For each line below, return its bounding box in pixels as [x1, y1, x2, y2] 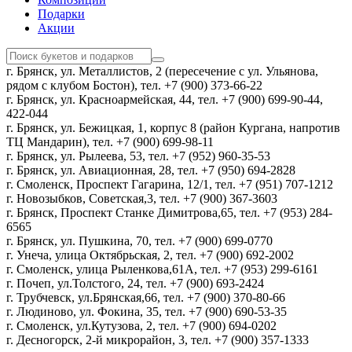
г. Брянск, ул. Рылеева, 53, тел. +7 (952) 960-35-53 [6, 149, 270, 163]
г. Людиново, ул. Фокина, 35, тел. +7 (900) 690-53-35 [6, 305, 287, 319]
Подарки [38, 7, 85, 21]
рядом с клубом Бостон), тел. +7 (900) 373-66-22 [6, 79, 262, 93]
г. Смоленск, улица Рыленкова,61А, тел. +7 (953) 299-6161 [6, 262, 318, 277]
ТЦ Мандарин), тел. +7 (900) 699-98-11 [6, 135, 214, 149]
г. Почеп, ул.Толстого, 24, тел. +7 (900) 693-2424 [6, 277, 264, 291]
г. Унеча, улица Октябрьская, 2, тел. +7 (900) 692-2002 [6, 248, 294, 262]
